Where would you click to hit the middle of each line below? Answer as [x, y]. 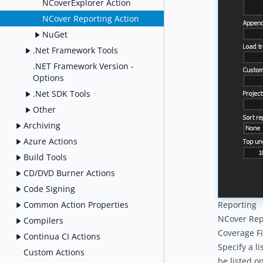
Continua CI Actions [62, 236]
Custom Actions [54, 252]
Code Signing [49, 188]
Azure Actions [50, 141]
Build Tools [45, 157]
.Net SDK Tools [62, 93]
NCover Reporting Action [91, 18]
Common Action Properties [76, 204]
